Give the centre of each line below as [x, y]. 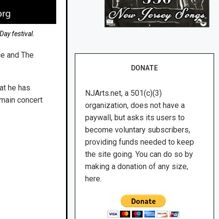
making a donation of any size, [137, 167]
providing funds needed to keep [140, 142]
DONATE [145, 68]
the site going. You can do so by [139, 154]
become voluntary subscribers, [138, 130]
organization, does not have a [135, 106]
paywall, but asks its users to [135, 118]
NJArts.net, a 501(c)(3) [124, 93]
